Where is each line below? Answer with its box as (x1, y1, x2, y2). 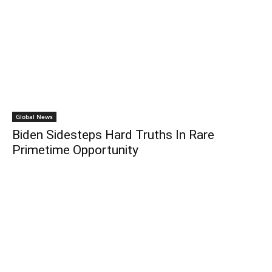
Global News (16, 112, 53, 121)
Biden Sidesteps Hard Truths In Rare (12, 127, 214, 142)
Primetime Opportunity (12, 142, 138, 157)
